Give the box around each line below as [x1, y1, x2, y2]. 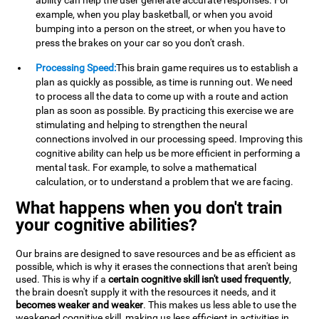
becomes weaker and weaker [16, 299, 144, 312]
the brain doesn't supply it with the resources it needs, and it [16, 286, 277, 299]
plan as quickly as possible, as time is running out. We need [36, 76, 293, 88]
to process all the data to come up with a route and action [36, 90, 289, 103]
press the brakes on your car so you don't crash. [36, 37, 246, 49]
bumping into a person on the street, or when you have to [36, 23, 286, 35]
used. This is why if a [16, 273, 109, 286]
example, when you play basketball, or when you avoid [36, 9, 273, 21]
